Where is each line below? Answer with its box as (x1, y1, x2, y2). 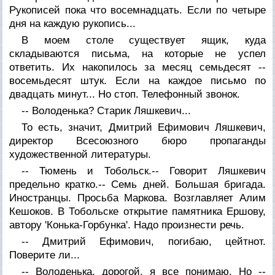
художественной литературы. (9, 148, 152, 160)
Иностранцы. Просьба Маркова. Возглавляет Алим (9, 192, 266, 204)
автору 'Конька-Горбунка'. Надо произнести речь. (9, 219, 245, 231)
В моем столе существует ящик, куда (21, 34, 266, 46)
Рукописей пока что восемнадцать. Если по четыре (9, 4, 266, 16)
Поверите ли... (9, 249, 80, 261)
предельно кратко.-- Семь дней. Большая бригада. (9, 178, 266, 190)
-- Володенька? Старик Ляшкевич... (21, 104, 192, 117)
